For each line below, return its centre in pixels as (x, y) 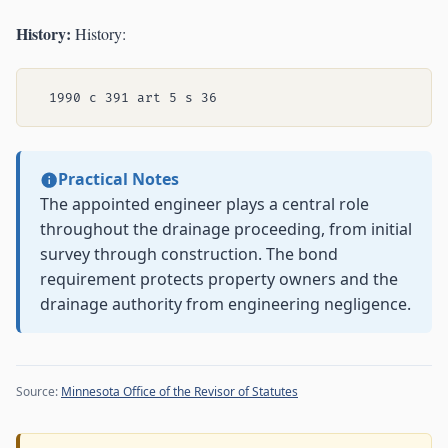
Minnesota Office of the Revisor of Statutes (179, 392)
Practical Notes (118, 179)
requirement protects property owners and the (219, 279)
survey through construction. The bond (189, 254)
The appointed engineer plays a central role (204, 204)
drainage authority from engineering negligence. (225, 304)
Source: (38, 392)
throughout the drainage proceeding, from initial (226, 229)
